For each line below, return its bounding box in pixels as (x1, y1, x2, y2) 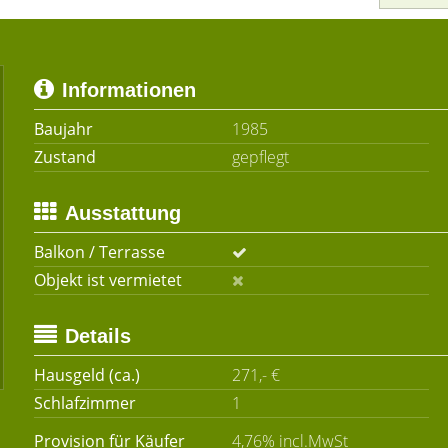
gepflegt (231, 146, 289, 168)
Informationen (62, 79, 196, 101)
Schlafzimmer (34, 392, 136, 414)
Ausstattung (65, 202, 181, 224)
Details (65, 325, 131, 347)
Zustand (34, 146, 96, 168)
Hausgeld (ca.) (34, 364, 140, 386)
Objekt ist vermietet (34, 269, 182, 291)
